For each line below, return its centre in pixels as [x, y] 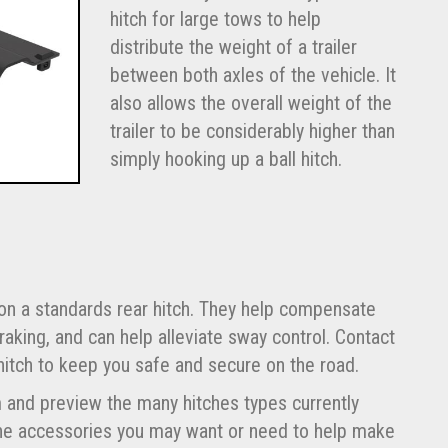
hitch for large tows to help [215, 18]
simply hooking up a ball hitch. [225, 158]
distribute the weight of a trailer [233, 46]
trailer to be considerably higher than [252, 130]
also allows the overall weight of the [250, 102]
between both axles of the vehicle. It [252, 74]
